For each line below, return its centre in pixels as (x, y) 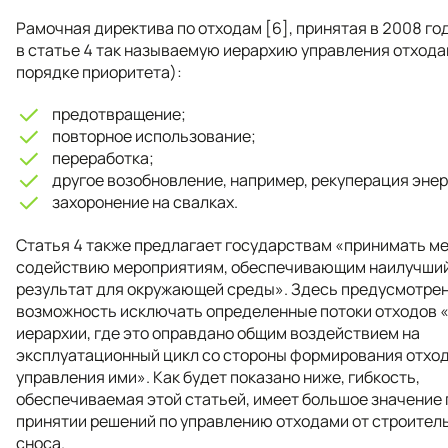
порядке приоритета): (99, 71)
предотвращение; (119, 113)
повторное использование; (154, 135)
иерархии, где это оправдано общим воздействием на (218, 332)
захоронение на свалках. (145, 201)
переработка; (103, 157)
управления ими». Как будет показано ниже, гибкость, (218, 376)
